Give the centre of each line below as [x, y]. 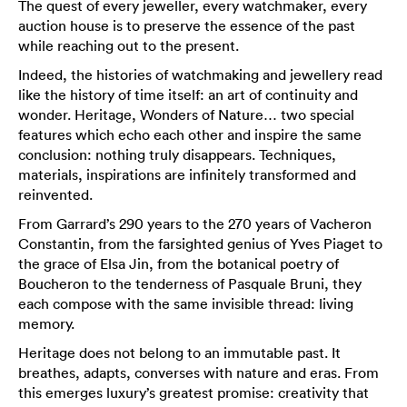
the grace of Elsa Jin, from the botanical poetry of [179, 263]
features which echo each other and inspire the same [190, 134]
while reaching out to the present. [129, 45]
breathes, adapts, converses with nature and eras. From [199, 372]
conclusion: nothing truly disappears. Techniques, [177, 154]
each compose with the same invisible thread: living [186, 303]
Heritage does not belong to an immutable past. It [179, 352]
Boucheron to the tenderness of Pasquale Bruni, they [190, 283]
